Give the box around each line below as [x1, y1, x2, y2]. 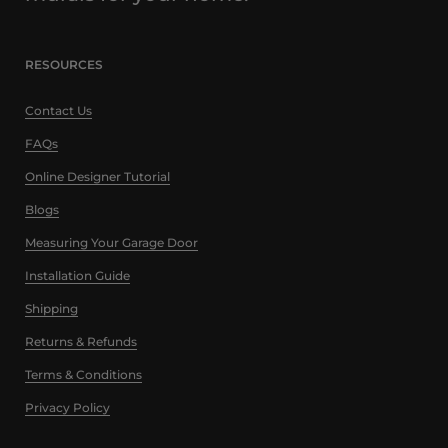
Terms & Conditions [25, 367, 142, 383]
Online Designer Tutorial [25, 169, 170, 185]
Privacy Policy [25, 400, 110, 416]
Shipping [25, 301, 78, 317]
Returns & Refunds [25, 334, 137, 350]
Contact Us [25, 103, 92, 119]
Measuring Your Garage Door [25, 235, 198, 251]
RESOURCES [25, 57, 103, 73]
